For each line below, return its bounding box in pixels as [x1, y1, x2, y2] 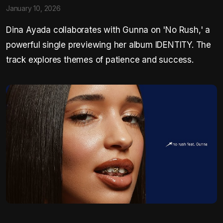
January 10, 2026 [6, 4, 61, 12]
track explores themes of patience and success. [6, 55, 194, 65]
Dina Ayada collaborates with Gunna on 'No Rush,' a [6, 25, 210, 35]
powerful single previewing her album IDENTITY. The [6, 40, 211, 50]
